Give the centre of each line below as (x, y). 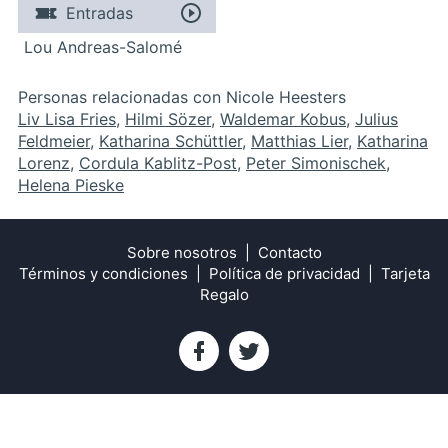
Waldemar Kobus (283, 118)
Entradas (99, 12)
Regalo (224, 294)
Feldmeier (54, 140)
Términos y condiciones (103, 273)
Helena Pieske (71, 184)
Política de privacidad (284, 273)
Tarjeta (405, 273)
